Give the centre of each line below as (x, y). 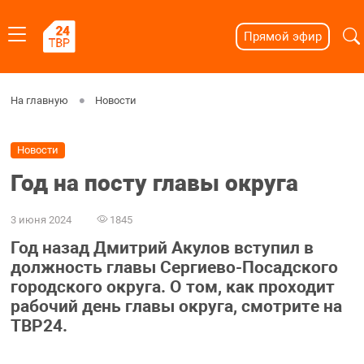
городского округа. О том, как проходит (172, 287)
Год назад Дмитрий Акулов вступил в (162, 248)
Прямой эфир (282, 37)
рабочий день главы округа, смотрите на (176, 307)
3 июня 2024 (41, 219)
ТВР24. (39, 326)
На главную (39, 100)
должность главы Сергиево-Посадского (174, 268)
